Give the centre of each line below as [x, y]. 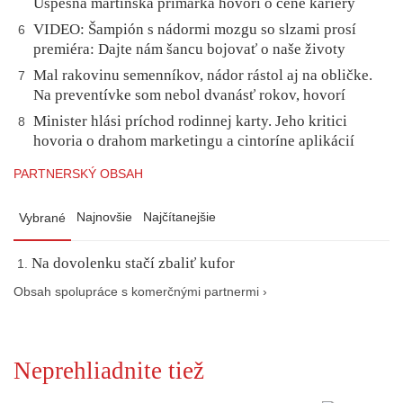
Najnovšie [104, 217]
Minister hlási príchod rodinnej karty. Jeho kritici [190, 121]
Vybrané [42, 218]
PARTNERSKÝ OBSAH [78, 174]
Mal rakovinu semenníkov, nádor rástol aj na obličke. [203, 76]
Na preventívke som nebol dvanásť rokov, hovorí [189, 95]
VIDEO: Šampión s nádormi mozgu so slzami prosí [195, 30]
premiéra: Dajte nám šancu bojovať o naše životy [189, 49]
